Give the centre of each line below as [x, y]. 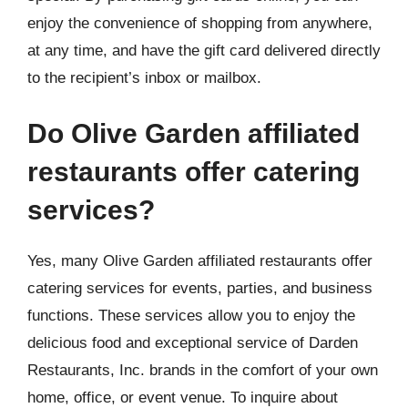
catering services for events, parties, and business [200, 288]
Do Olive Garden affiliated [194, 133]
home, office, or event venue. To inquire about [183, 398]
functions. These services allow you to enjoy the [191, 316]
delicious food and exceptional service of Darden [193, 343]
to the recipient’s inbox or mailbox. [144, 77]
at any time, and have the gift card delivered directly [204, 50]
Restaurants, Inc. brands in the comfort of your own [203, 370]
